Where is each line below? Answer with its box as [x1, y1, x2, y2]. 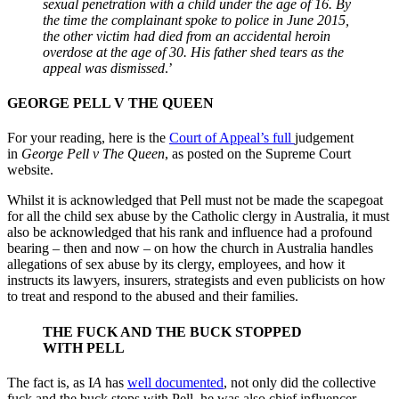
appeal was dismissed [43, 60, 165, 76]
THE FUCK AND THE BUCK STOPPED [43, 323, 302, 339]
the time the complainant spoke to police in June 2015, [43, 12, 349, 28]
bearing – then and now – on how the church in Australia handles [7, 240, 373, 256]
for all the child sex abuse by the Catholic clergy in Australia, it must [7, 208, 389, 224]
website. [7, 162, 53, 178]
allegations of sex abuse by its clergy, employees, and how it [7, 256, 345, 273]
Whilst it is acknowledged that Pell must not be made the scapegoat [7, 192, 383, 208]
